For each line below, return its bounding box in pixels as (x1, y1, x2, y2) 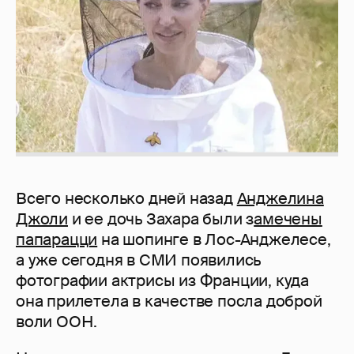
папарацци (16, 229, 98, 250)
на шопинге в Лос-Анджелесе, (97, 229, 331, 250)
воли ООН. (16, 311, 98, 333)
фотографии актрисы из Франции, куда (16, 270, 309, 292)
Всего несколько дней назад (16, 188, 237, 209)
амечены (254, 209, 322, 230)
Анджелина (236, 188, 324, 209)
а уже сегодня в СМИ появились (16, 250, 262, 271)
